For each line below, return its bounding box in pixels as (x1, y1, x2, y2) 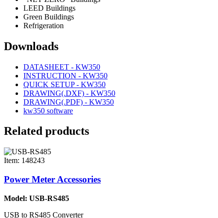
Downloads (4, 39, 58, 53)
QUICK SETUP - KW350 (23, 80, 106, 89)
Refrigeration (23, 21, 64, 30)
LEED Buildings (23, 3, 75, 12)
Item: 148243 (4, 156, 45, 165)
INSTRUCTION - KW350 (23, 71, 108, 80)
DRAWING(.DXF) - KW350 (23, 89, 115, 97)
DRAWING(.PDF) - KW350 (23, 97, 114, 106)
